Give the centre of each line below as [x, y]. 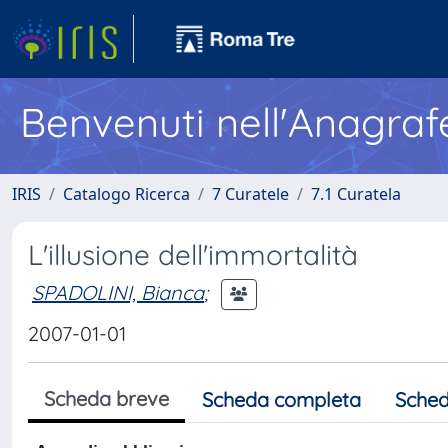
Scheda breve [106, 398]
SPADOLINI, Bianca [118, 292]
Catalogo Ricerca [126, 194]
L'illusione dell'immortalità [193, 254]
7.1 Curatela [356, 194]
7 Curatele [250, 194]
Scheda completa [281, 399]
